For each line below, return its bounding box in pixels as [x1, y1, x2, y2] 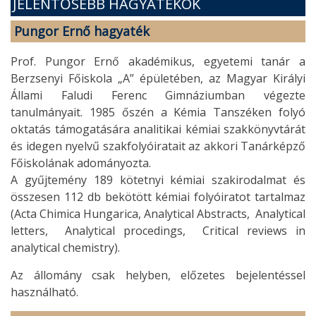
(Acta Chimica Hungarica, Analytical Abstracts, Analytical [11, 205, 305, 221]
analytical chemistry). [11, 239, 120, 255]
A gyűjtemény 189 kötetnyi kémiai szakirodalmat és [11, 171, 305, 188]
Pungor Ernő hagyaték [14, 22, 150, 39]
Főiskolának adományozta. [11, 154, 151, 171]
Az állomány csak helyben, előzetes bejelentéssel [11, 267, 305, 283]
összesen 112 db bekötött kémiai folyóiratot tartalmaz [11, 188, 305, 205]
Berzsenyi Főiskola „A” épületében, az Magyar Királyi [11, 70, 305, 86]
